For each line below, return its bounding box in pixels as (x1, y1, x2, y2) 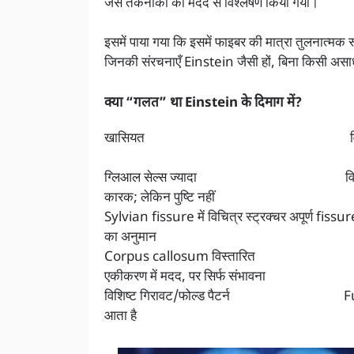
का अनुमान (104, 229, 156, 247)
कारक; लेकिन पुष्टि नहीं (104, 190, 215, 208)
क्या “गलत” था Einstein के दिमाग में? (104, 94, 302, 112)
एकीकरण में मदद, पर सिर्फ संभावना (104, 269, 265, 287)
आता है (104, 308, 137, 326)
